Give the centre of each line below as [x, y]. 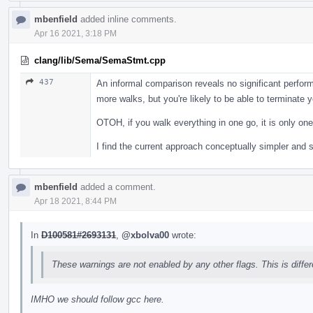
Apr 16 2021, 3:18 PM [75, 33]
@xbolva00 [145, 235]
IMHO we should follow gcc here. [97, 299]
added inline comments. [127, 19]
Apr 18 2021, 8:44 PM [75, 201]
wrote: [183, 235]
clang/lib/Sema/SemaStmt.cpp [100, 60]
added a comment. [117, 187]
